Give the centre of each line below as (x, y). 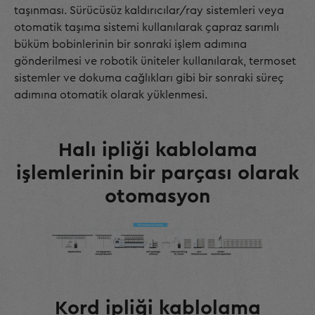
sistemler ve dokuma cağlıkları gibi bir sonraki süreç (149, 78)
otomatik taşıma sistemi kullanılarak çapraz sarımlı (147, 28)
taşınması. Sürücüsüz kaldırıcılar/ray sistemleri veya (149, 11)
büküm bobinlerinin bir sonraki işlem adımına (130, 45)
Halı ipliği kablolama (157, 150)
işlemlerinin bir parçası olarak (157, 173)
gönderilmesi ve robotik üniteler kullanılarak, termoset (155, 62)
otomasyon (157, 197)
